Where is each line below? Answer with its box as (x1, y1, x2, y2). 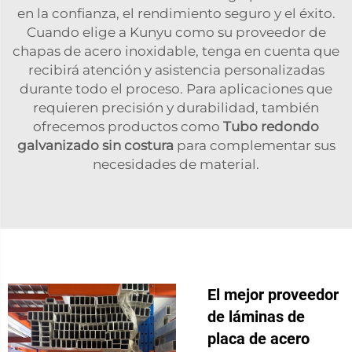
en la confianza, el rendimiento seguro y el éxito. (16, 5, 335, 21)
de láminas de (207, 306, 305, 326)
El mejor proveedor (207, 284, 339, 304)
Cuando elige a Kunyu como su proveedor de (26, 24, 326, 40)
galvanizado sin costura (16, 137, 177, 153)
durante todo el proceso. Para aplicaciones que (20, 80, 332, 97)
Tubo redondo (223, 118, 319, 134)
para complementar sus (176, 137, 335, 153)
